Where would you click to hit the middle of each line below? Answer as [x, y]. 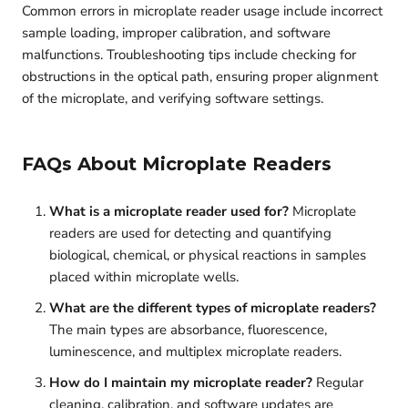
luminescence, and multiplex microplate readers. [195, 351]
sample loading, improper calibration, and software [176, 32]
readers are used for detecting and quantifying [190, 233]
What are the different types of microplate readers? [213, 307]
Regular [338, 382]
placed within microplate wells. [144, 276]
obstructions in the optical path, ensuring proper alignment [200, 76]
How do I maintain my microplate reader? [181, 382]
